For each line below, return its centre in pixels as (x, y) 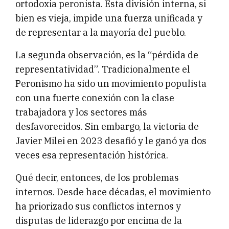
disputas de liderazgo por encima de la (99, 221)
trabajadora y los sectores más (81, 112)
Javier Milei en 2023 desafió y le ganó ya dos (111, 141)
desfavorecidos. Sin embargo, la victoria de (107, 127)
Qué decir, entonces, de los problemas (97, 178)
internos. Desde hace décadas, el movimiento (113, 192)
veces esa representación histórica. (92, 155)
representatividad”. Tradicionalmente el (103, 70)
